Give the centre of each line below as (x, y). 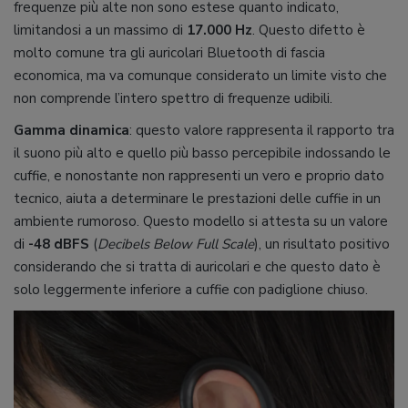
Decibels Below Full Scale (176, 245)
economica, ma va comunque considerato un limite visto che (200, 76)
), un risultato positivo (322, 245)
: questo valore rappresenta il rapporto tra (262, 131)
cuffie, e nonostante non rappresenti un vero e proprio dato (199, 176)
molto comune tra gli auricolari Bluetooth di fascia (169, 53)
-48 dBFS (59, 245)
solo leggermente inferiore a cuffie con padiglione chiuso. (191, 290)
